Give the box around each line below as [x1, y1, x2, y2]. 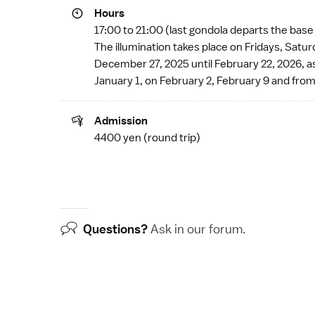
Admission [94, 113, 148, 128]
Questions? [83, 220, 148, 237]
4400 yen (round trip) [94, 130, 200, 145]
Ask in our [148, 220, 209, 237]
